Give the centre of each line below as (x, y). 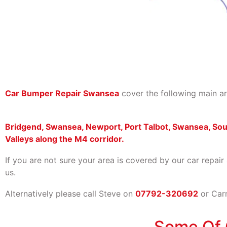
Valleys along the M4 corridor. (65, 139)
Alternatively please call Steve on (70, 193)
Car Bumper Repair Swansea (62, 93)
